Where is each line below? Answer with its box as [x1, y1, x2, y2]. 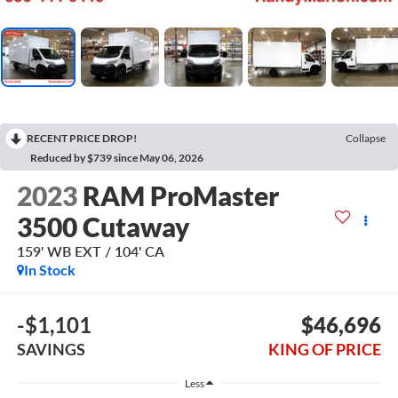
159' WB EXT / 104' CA [16, 242, 164, 259]
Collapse [346, 131, 386, 145]
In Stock [23, 260, 76, 278]
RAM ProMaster [82, 179, 279, 211]
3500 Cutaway [16, 210, 190, 243]
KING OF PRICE [268, 339, 382, 360]
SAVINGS [16, 339, 85, 360]
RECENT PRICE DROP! [27, 131, 137, 145]
